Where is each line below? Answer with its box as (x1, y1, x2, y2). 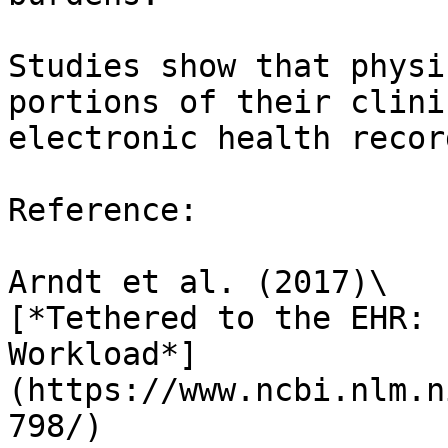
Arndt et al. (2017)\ (8, 264, 388, 300)
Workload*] (8, 336, 198, 372)
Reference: (8, 192, 198, 228)
